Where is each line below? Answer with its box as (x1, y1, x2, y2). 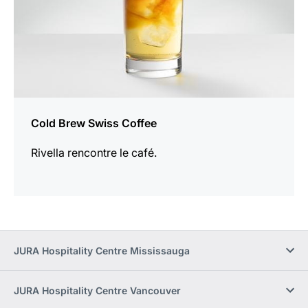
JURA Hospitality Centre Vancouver (14, 284, 181, 296)
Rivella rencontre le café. (31, 145, 157, 159)
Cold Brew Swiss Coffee (31, 115, 157, 130)
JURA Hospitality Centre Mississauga (14, 244, 190, 256)
